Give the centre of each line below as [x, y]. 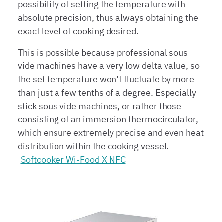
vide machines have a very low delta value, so [109, 66]
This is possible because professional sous [103, 53]
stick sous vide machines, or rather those [100, 106]
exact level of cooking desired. [78, 31]
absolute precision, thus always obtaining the [108, 18]
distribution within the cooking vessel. [93, 146]
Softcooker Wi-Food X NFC [73, 160]
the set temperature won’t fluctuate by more [106, 79]
